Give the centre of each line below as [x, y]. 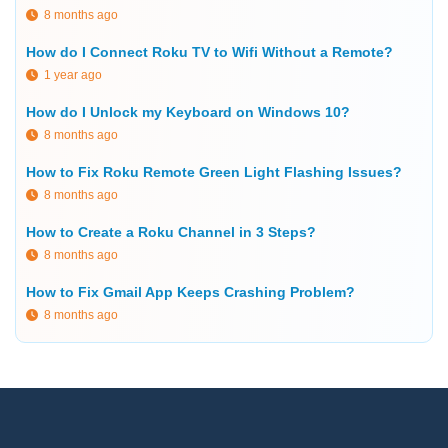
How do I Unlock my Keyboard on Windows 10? [188, 112]
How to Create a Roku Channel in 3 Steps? [171, 232]
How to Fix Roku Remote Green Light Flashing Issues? [214, 172]
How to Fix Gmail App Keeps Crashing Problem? [190, 292]
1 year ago [70, 75]
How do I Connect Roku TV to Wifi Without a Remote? [209, 52]
